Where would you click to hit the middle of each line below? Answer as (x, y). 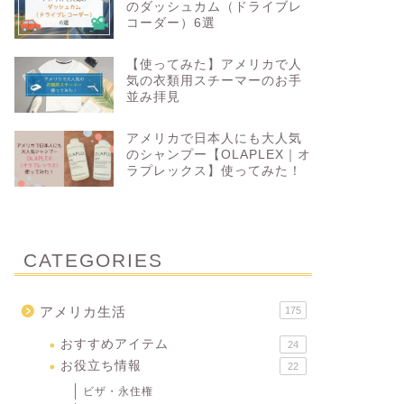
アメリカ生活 (83, 311)
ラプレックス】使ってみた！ (214, 170)
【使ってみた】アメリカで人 (214, 64)
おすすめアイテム (114, 344)
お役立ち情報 (101, 365)
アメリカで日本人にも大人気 (214, 138)
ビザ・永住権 (118, 391)
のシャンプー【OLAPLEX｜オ (218, 154)
